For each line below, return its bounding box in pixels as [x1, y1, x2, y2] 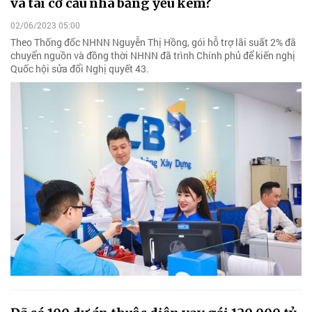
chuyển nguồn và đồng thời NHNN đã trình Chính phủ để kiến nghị [10, 48, 295, 62]
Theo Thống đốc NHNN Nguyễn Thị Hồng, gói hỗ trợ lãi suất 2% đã [10, 35, 296, 49]
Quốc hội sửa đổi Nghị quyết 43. [10, 61, 149, 75]
